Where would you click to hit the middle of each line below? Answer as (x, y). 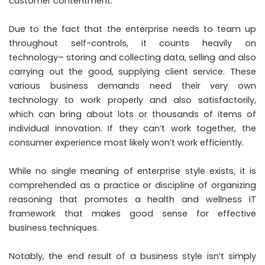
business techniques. (54, 227)
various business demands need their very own (132, 85)
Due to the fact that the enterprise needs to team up (132, 29)
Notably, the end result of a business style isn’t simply (132, 256)
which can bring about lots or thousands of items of (132, 114)
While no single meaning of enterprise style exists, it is (132, 171)
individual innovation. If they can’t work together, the (132, 128)
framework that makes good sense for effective (132, 213)
